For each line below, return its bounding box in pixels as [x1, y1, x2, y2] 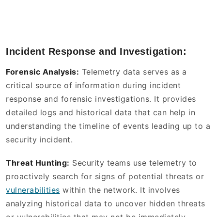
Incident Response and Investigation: [6, 46, 186, 57]
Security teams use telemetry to [69, 158, 197, 168]
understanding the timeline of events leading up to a [6, 121, 210, 131]
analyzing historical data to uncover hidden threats [6, 199, 205, 209]
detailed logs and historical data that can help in [6, 108, 195, 118]
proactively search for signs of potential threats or [6, 171, 204, 182]
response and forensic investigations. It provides [6, 94, 196, 104]
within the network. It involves [60, 185, 180, 195]
